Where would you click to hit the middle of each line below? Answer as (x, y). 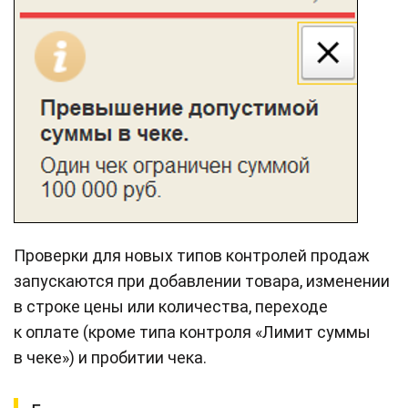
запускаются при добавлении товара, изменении (202, 281)
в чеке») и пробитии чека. (110, 358)
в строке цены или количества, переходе (171, 307)
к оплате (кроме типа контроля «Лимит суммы (192, 332)
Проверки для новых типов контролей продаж (192, 256)
